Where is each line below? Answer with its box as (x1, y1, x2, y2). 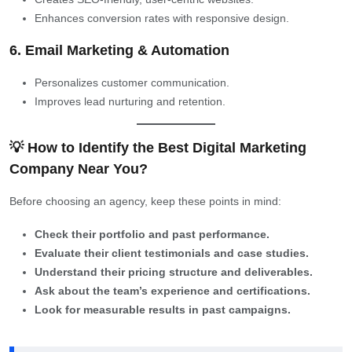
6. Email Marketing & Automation (9, 42, 229, 58)
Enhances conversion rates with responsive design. (35, 11, 289, 24)
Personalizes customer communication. (35, 75, 229, 89)
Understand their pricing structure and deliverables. (35, 265, 313, 278)
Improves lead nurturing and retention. (35, 94, 225, 108)
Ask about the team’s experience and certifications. (35, 284, 310, 297)
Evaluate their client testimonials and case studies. (35, 246, 309, 259)
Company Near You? (9, 160, 148, 177)
